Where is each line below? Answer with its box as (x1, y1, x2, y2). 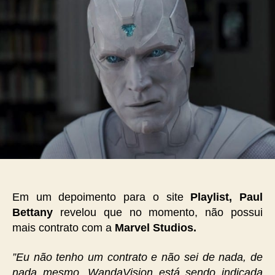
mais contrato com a (12, 222, 115, 234)
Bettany (12, 206, 53, 219)
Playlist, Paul (190, 191, 263, 204)
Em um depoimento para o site (12, 191, 191, 204)
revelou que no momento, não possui (53, 206, 263, 219)
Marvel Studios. (115, 222, 199, 234)
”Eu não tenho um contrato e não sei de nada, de (12, 250, 263, 263)
